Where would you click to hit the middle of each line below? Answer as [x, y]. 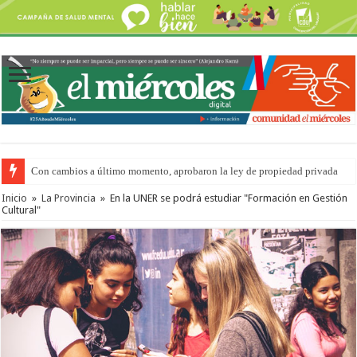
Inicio [15, 198]
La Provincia [69, 198]
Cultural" [22, 210]
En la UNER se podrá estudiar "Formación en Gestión [229, 198]
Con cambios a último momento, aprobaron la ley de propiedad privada [185, 171]
